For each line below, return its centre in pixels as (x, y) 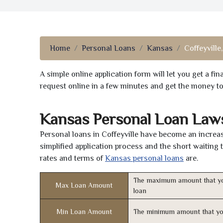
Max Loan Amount (84, 185)
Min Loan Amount (84, 212)
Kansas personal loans (144, 159)
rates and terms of (72, 159)
